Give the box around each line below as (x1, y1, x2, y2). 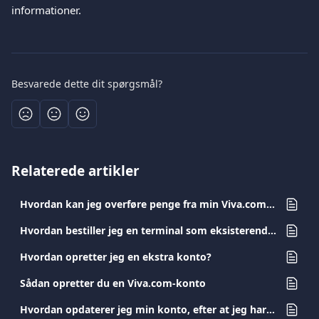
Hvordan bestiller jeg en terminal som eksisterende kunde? (268, 224, 276, 237)
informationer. (11, 3, 81, 17)
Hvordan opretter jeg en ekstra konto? (20, 250, 211, 263)
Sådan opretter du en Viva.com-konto (20, 276, 206, 290)
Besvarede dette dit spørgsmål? (11, 77, 162, 90)
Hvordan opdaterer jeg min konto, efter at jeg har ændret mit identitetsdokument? (266, 303, 275, 316)
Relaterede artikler (11, 162, 140, 180)
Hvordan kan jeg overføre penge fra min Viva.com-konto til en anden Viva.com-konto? (266, 197, 275, 211)
